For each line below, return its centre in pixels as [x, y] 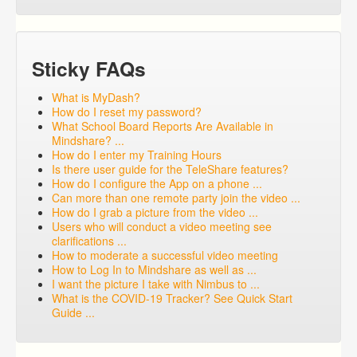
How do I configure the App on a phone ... [157, 183]
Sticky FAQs [89, 69]
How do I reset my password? [127, 112]
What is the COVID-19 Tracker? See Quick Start [172, 298]
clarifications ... [89, 241]
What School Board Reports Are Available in [163, 126]
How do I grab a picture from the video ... [155, 212]
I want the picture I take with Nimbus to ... [156, 284]
